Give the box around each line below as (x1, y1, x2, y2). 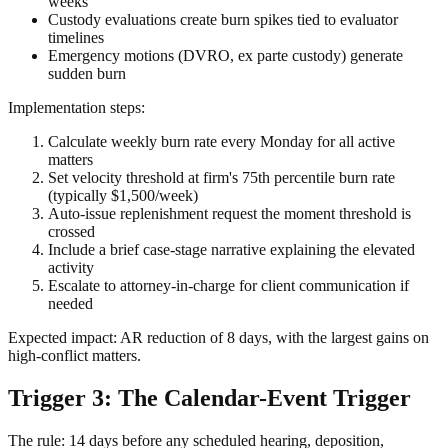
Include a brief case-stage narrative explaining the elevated (48, 240, 415, 258)
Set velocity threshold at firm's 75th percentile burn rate (48, 168, 395, 186)
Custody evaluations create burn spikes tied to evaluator (48, 10, 398, 28)
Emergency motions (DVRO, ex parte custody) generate (48, 46, 403, 64)
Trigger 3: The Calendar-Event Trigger (8, 384, 411, 411)
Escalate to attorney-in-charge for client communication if (48, 276, 409, 294)
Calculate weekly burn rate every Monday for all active (48, 132, 395, 150)
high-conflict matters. (8, 346, 141, 364)
